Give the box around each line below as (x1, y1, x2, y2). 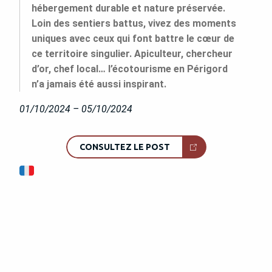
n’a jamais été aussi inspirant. (32, 78, 166, 90)
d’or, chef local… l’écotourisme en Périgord (32, 63, 228, 75)
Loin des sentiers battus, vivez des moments (32, 17, 236, 29)
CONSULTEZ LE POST (79, 142, 170, 152)
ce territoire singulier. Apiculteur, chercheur (32, 47, 233, 59)
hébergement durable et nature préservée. (32, 2, 225, 14)
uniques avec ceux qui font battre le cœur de (32, 32, 234, 44)
